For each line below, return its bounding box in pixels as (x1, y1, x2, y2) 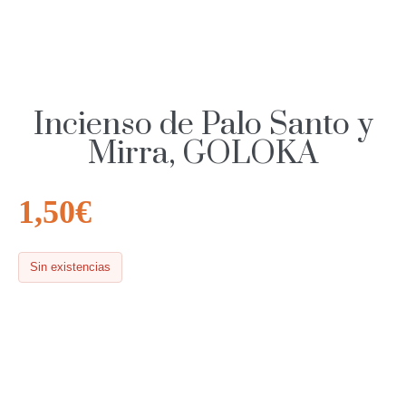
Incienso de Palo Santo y (33, 105, 373, 145)
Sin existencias (30, 260, 111, 274)
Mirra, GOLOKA (88, 134, 318, 174)
